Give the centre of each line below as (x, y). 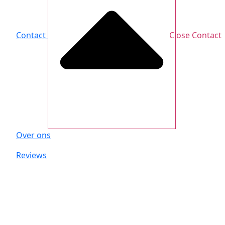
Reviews (31, 155)
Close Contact (195, 35)
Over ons (33, 135)
